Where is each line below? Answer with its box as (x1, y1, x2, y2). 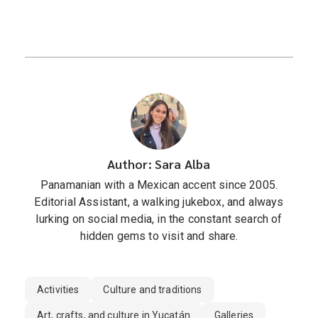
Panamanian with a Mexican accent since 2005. (40, 177, 278, 192)
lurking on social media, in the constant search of (35, 212, 283, 226)
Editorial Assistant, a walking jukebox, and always (34, 194, 284, 209)
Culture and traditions (103, 283, 202, 295)
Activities (37, 283, 79, 295)
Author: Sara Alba (107, 155, 211, 172)
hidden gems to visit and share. (79, 229, 238, 243)
